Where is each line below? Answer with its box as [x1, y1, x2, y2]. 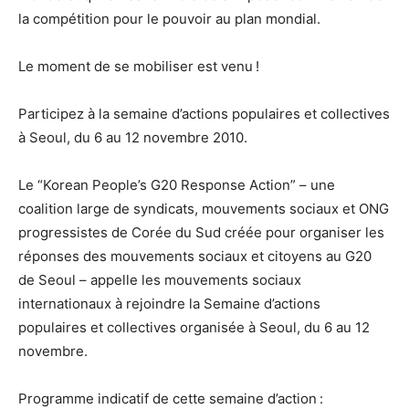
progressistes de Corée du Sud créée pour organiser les [18, 224, 384, 242]
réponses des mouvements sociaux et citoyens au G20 [18, 247, 372, 266]
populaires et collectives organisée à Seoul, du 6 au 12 [18, 319, 370, 337]
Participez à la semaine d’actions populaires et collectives [18, 105, 390, 123]
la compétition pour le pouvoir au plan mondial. [18, 10, 320, 28]
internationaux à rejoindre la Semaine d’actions [18, 295, 320, 313]
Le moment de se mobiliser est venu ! [18, 58, 259, 76]
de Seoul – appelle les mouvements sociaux [18, 271, 301, 289]
